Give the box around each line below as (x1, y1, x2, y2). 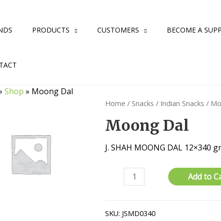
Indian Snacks (160, 98, 205, 108)
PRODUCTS (32, 25, 70, 35)
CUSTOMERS (97, 25, 139, 35)
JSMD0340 (122, 208, 156, 218)
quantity (105, 192, 136, 203)
